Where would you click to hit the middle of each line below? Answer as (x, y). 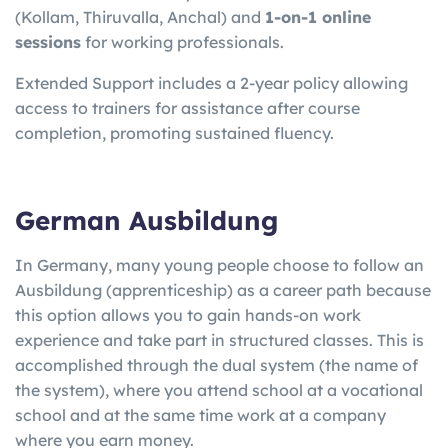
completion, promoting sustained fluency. (174, 132)
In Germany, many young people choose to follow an (219, 265)
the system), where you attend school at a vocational (219, 390)
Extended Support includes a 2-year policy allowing (211, 82)
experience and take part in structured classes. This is (219, 340)
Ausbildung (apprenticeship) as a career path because (223, 290)
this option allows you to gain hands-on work (188, 315)
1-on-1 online (318, 16)
